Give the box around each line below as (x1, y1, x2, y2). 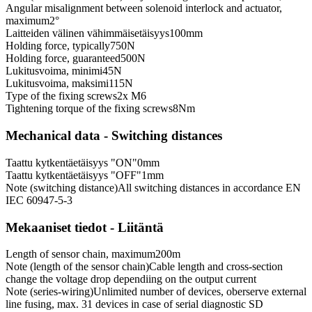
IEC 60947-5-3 (6, 194, 72, 206)
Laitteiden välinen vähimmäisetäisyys (6, 27, 169, 40)
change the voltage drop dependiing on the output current (6, 273, 256, 286)
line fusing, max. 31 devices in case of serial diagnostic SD (6, 298, 263, 311)
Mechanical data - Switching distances (6, 128, 222, 143)
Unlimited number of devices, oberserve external (93, 286, 306, 298)
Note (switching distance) (6, 181, 118, 194)
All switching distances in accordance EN (118, 181, 301, 194)
